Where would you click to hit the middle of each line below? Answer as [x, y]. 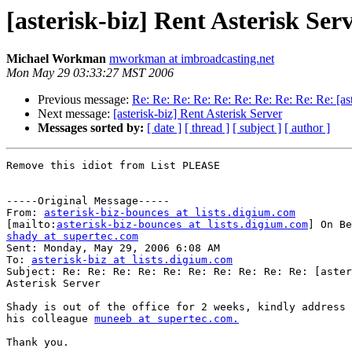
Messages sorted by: [91, 128]
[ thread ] [207, 128]
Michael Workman [56, 59]
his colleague [50, 319]
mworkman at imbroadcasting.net [192, 59]
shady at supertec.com [72, 236]
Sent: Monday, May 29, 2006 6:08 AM [113, 248]
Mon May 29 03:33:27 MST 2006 [90, 73]
